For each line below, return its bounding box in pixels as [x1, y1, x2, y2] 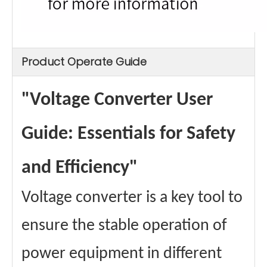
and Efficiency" [21, 159, 138, 178]
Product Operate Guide [21, 54, 147, 70]
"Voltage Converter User [21, 91, 213, 110]
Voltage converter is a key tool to [21, 190, 243, 207]
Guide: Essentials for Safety [21, 125, 235, 144]
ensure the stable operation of [21, 218, 227, 235]
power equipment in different [21, 246, 222, 263]
